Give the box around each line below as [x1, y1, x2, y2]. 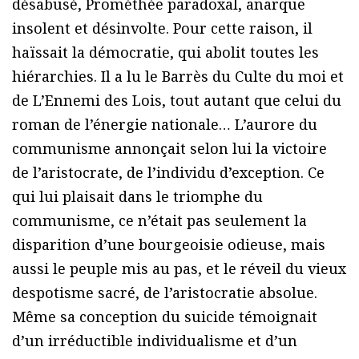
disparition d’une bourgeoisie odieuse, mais [12, 235, 325, 255]
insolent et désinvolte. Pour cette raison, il [12, 18, 313, 38]
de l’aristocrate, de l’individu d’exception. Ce [12, 163, 325, 183]
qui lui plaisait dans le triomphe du [12, 187, 263, 207]
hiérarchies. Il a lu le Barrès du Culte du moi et [12, 67, 344, 87]
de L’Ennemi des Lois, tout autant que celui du [12, 91, 341, 111]
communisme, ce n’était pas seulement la [12, 211, 307, 231]
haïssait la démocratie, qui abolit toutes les [12, 42, 319, 63]
